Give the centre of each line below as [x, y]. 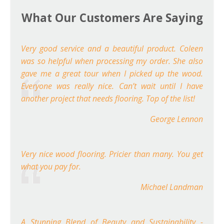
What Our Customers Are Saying [112, 17]
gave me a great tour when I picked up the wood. [112, 74]
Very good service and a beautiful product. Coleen [112, 49]
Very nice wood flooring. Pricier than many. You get [112, 154]
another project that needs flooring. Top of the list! [108, 99]
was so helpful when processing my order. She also [112, 61]
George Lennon [176, 119]
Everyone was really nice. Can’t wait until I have [112, 86]
